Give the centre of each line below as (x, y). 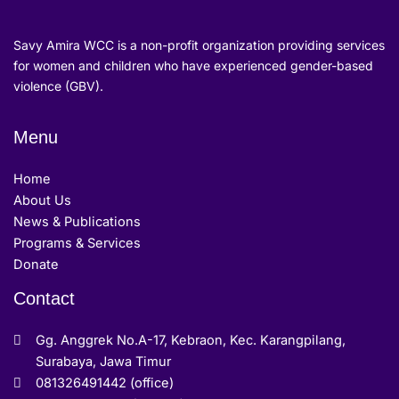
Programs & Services (77, 243)
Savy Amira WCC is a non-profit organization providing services (199, 45)
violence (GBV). (58, 85)
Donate (36, 264)
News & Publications (77, 221)
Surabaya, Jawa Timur (103, 362)
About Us (42, 200)
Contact (44, 298)
